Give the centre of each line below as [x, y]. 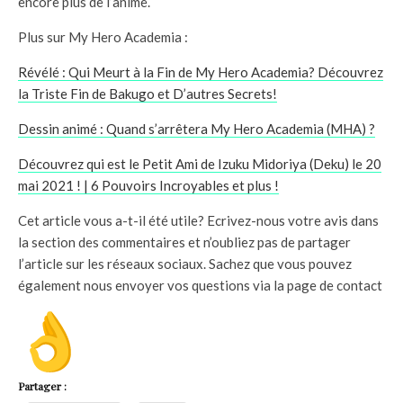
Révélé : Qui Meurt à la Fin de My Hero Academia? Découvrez [201, 72]
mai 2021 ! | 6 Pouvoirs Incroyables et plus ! [148, 185]
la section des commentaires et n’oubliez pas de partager [184, 242]
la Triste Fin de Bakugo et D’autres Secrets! [148, 93]
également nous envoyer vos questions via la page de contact [200, 285]
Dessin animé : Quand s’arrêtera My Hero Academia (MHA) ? [197, 128]
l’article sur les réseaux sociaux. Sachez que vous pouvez [185, 263]
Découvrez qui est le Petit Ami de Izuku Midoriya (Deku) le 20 [200, 163]
